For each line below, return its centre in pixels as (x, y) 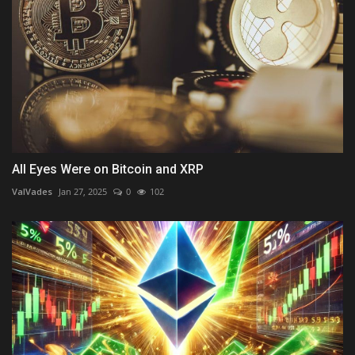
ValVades (32, 191)
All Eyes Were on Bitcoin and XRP (108, 169)
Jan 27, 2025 (83, 191)
